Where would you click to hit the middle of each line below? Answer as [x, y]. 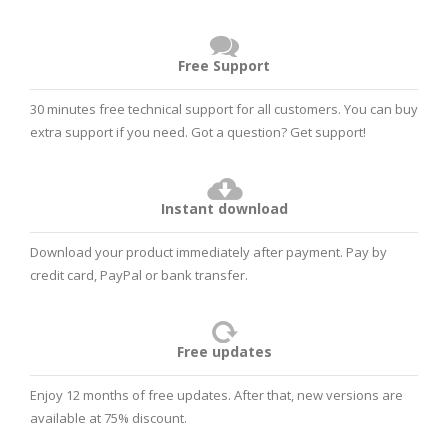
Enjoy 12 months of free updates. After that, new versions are [216, 395]
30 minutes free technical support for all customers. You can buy [224, 109]
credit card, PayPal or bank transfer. [139, 275]
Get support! [328, 132]
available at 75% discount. [108, 418]
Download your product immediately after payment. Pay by [208, 252]
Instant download [224, 209]
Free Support [224, 66]
